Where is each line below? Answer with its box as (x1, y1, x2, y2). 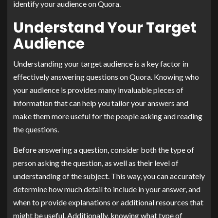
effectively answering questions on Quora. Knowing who (13, 72, 199, 81)
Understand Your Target (13, 17, 197, 38)
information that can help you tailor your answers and (13, 98, 188, 108)
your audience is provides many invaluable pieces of (13, 85, 183, 94)
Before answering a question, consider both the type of (13, 145, 194, 154)
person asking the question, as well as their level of (13, 158, 179, 167)
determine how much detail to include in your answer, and (13, 184, 200, 194)
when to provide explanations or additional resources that (13, 197, 203, 207)
